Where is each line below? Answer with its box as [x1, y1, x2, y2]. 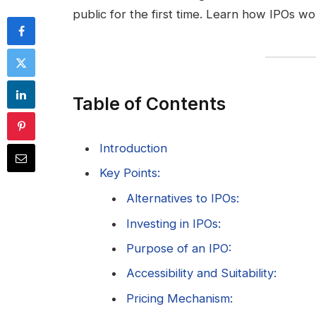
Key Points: [99, 166, 160, 181]
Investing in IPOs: [126, 216, 221, 231]
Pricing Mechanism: [126, 291, 233, 305]
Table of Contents [73, 92, 226, 114]
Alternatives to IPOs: [126, 191, 239, 206]
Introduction [99, 140, 167, 155]
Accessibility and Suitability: [126, 266, 276, 281]
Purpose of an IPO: [126, 241, 231, 256]
